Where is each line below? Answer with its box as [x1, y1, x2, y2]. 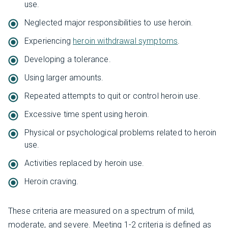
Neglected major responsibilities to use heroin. [24, 17, 193, 27]
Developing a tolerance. [24, 54, 111, 64]
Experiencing [24, 36, 73, 46]
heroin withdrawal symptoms [73, 36, 178, 46]
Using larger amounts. [24, 72, 104, 82]
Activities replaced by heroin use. [24, 158, 145, 168]
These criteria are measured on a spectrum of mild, [8, 206, 195, 216]
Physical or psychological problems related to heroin [24, 127, 217, 137]
